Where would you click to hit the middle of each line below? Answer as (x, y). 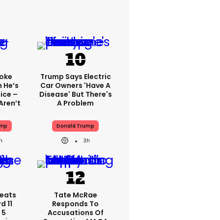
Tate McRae (75, 195)
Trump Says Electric (75, 77)
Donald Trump (75, 126)
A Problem (75, 103)
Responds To (75, 204)
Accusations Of (75, 213)
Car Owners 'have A (75, 85)
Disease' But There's (75, 94)
